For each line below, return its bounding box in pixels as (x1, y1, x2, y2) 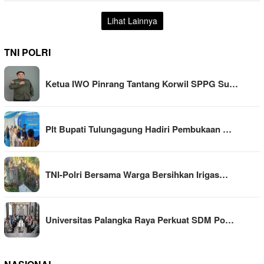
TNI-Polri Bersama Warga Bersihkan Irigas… (45, 167, 228, 181)
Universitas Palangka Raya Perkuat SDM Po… (45, 213, 234, 226)
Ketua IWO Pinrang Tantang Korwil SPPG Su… (45, 77, 238, 90)
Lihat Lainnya (107, 14, 157, 27)
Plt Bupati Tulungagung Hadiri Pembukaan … (45, 122, 232, 136)
